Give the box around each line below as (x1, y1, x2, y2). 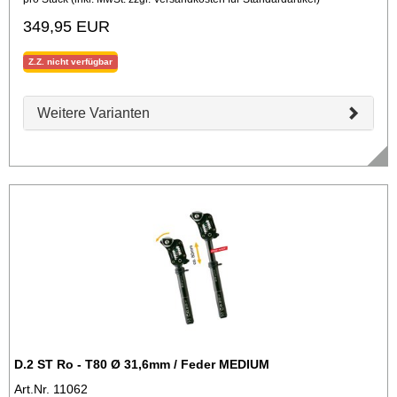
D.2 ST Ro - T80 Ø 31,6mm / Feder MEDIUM (14, 356, 269, 371)
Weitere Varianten (37, 105, 150, 121)
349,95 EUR (23, 17, 110, 35)
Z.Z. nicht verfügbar (28, 56, 113, 66)
